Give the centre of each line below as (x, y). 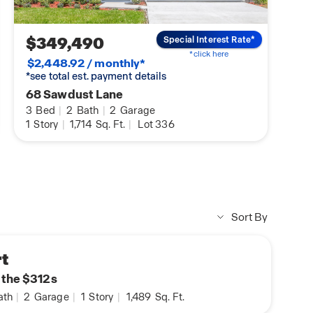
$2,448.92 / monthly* (87, 64)
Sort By (249, 218)
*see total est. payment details (96, 77)
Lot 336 (156, 125)
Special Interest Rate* (209, 39)
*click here (209, 53)
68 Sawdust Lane (75, 95)
